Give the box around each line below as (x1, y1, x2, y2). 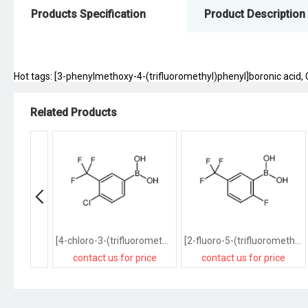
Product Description (204, 8, 305, 21)
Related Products (30, 106, 117, 119)
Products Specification (31, 8, 146, 21)
